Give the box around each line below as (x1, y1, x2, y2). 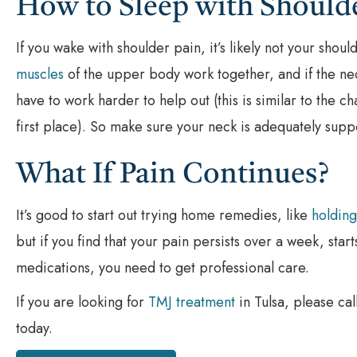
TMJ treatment (148, 291, 235, 312)
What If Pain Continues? (16, 160, 329, 190)
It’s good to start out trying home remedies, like (16, 204, 312, 226)
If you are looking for (16, 291, 148, 312)
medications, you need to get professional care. (16, 257, 309, 278)
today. (16, 317, 53, 339)
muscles (16, 63, 64, 84)
